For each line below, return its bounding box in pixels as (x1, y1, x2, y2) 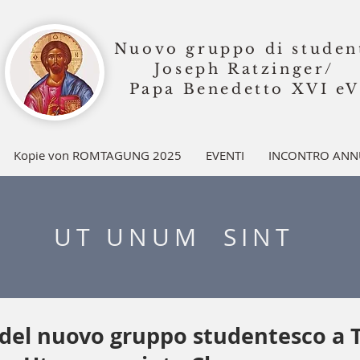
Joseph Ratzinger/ (153, 60, 335, 78)
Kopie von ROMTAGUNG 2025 (13, 147, 182, 163)
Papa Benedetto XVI (129, 80, 329, 98)
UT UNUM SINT (54, 221, 294, 253)
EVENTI (205, 147, 244, 163)
